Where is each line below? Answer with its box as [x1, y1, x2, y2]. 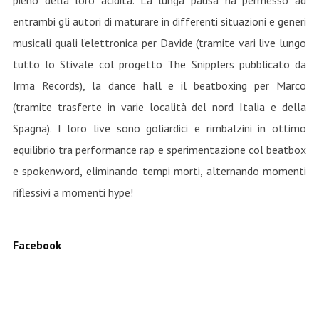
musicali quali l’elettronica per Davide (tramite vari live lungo [12, 36, 307, 50]
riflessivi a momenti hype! [12, 185, 133, 199]
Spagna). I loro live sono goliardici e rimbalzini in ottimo [12, 121, 307, 135]
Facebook [12, 238, 61, 252]
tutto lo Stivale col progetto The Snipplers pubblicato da [12, 57, 307, 71]
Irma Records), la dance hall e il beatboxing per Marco [12, 78, 307, 93]
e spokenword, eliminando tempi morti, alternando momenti [12, 164, 307, 178]
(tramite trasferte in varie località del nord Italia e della [12, 100, 307, 114]
